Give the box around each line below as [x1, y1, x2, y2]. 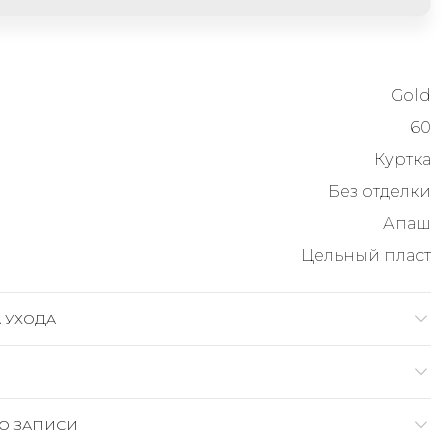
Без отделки [328, 182, 431, 201]
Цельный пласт [301, 246, 431, 265]
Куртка [374, 150, 431, 169]
